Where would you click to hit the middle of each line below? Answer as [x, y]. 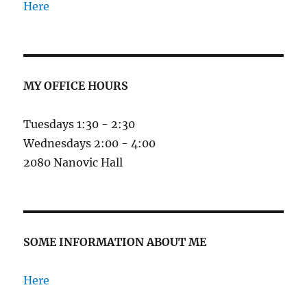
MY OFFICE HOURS [76, 85]
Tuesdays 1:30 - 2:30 [79, 124]
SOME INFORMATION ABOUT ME [115, 242]
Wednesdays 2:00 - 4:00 [90, 143]
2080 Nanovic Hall [73, 162]
